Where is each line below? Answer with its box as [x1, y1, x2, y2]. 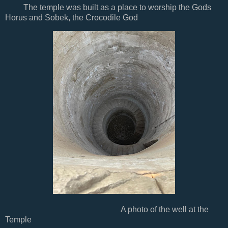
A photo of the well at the [5, 205, 209, 214]
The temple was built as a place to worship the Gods [5, 3, 211, 12]
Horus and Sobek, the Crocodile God [5, 13, 138, 22]
